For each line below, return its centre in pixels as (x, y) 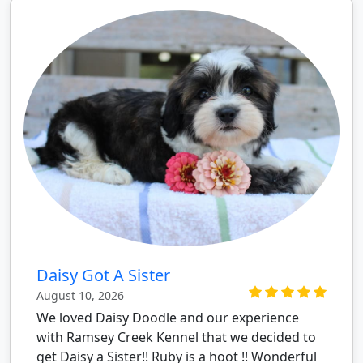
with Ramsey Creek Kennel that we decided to (176, 337)
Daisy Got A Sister (103, 275)
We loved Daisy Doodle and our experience (168, 318)
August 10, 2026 (80, 295)
